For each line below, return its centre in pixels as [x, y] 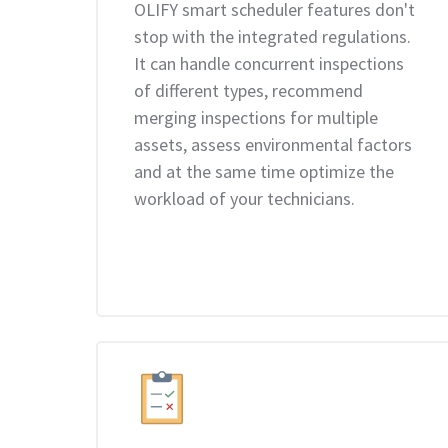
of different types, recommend [248, 90]
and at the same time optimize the [264, 171]
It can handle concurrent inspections [269, 63]
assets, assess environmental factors [273, 144]
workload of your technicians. [244, 198]
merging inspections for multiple [256, 117]
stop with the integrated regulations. [272, 36]
